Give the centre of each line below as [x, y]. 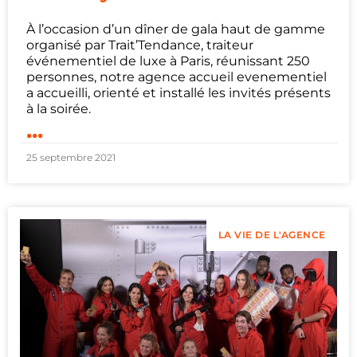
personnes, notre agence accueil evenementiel [177, 77]
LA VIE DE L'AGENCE [272, 235]
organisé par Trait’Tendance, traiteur [140, 45]
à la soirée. [59, 109]
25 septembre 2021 [71, 158]
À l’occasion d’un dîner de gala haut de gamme [176, 29]
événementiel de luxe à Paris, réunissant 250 [168, 61]
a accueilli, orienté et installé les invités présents [178, 93]
